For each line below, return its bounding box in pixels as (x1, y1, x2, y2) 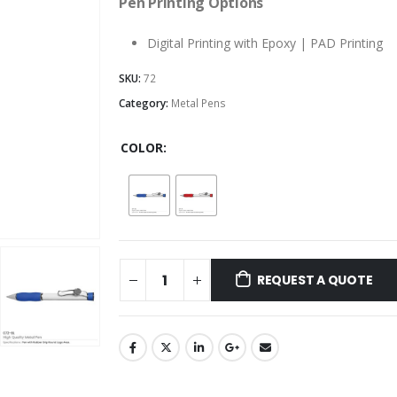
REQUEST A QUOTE (256, 271, 373, 290)
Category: (119, 95, 171, 111)
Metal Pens (171, 95, 226, 111)
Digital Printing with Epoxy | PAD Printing (147, 34, 383, 51)
